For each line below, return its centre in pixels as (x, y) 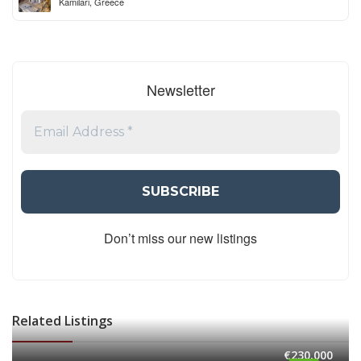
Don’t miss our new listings (180, 238)
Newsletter (180, 90)
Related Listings (62, 320)
